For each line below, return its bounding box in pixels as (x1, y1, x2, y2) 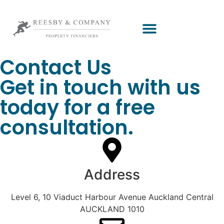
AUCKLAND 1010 (79, 203, 144, 214)
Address (84, 165, 140, 183)
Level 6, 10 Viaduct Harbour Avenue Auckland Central (10, 191, 213, 202)
